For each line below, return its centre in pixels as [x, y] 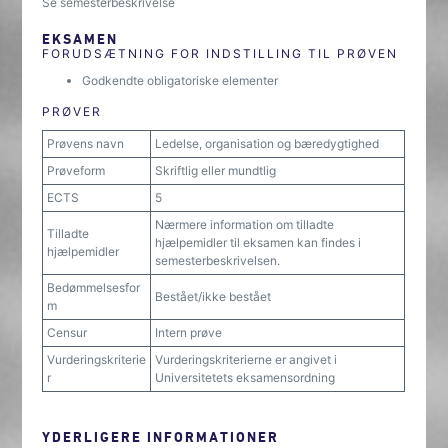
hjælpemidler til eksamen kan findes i [258, 242]
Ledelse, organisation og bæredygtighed [267, 143]
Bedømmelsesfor [94, 287]
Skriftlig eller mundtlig [216, 170]
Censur [67, 332]
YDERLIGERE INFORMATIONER [161, 436]
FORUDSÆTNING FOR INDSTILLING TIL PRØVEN [220, 53]
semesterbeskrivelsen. [218, 260]
